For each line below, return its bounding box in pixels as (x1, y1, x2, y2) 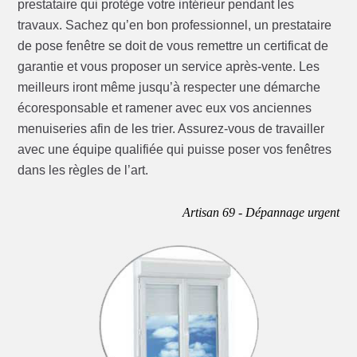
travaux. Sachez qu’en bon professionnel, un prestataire (18, 18, 332, 33)
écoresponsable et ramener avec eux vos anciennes (18, 101, 312, 116)
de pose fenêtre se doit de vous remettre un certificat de (18, 39, 329, 53)
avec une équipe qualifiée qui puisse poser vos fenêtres (18, 143, 332, 157)
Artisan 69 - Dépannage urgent (182, 206, 339, 220)
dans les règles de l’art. (18, 163, 149, 178)
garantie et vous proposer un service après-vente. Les (18, 60, 320, 74)
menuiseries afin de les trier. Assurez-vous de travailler (18, 122, 325, 136)
